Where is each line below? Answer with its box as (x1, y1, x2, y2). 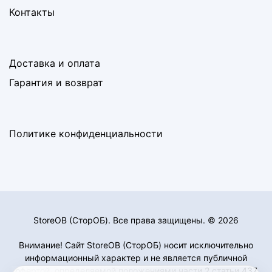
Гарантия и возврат (9, 76, 103, 89)
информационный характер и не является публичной (25, 252, 247, 263)
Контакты (9, 5, 55, 18)
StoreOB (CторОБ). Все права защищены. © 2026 (33, 214, 239, 225)
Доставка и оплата (9, 56, 100, 69)
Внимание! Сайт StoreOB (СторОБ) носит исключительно (19, 239, 253, 250)
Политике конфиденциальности (9, 127, 163, 140)
